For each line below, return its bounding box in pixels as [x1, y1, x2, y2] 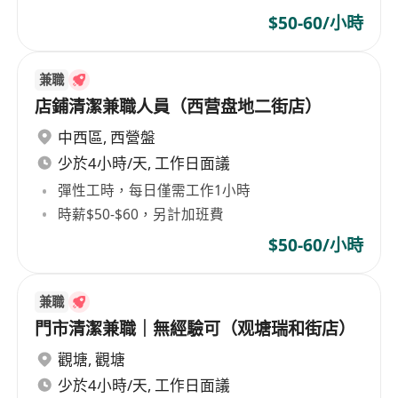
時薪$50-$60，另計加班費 [58, 203, 225, 224]
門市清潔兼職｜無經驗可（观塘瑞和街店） [35, 316, 356, 340]
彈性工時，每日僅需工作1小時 [58, 180, 251, 201]
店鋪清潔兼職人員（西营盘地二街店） [35, 94, 322, 118]
